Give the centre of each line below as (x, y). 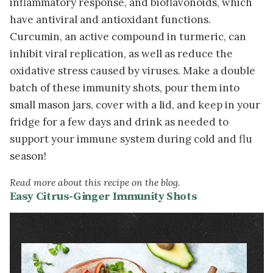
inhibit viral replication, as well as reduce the (121, 54)
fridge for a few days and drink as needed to (119, 122)
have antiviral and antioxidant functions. (110, 20)
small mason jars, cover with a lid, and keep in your (135, 105)
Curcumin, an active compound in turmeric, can (128, 37)
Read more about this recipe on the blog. (95, 182)
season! (29, 156)
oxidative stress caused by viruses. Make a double (132, 71)
